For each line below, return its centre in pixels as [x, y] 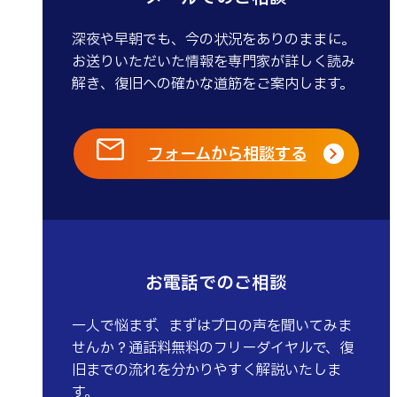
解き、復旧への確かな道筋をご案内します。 [213, 85]
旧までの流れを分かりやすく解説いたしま [207, 370]
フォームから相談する [227, 154]
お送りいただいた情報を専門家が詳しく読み [214, 62]
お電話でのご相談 [216, 284]
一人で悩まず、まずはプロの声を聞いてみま [212, 326]
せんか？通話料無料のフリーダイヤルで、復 [213, 348]
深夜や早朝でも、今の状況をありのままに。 [214, 40]
